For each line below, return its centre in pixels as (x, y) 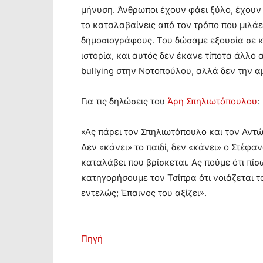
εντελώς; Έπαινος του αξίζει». (144, 193)
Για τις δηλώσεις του (124, 101)
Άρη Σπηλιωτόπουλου (212, 101)
